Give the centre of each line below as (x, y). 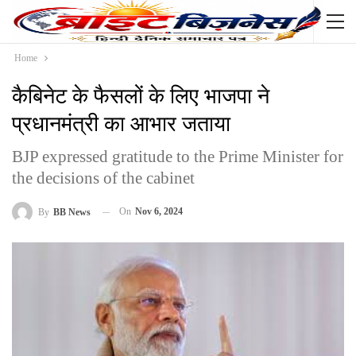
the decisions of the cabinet (103, 178)
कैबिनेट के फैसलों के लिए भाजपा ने (141, 96)
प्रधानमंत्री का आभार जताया (121, 124)
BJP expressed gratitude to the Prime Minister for (178, 157)
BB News (72, 213)
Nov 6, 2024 (159, 211)
